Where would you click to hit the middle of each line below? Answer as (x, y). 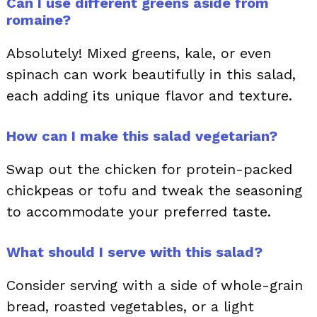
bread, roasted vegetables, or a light (130, 307)
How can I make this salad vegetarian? (142, 136)
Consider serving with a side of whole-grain (155, 286)
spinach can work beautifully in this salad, (151, 75)
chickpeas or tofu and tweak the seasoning (154, 191)
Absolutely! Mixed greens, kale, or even (139, 53)
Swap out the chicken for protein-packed (149, 169)
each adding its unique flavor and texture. (149, 96)
